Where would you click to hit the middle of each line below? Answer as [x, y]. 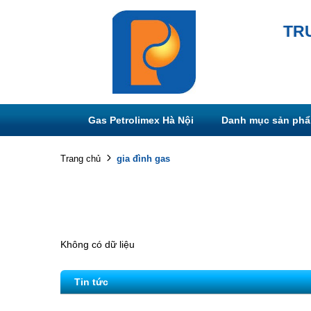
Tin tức [91, 282]
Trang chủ [81, 159]
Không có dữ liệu [98, 244]
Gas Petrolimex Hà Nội [141, 120]
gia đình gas [143, 158]
